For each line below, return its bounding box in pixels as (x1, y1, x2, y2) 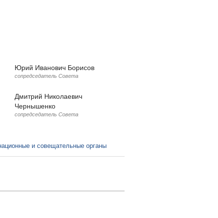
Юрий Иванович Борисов (15, 62, 94, 72)
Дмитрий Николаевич (15, 91, 82, 101)
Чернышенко (15, 101, 55, 110)
